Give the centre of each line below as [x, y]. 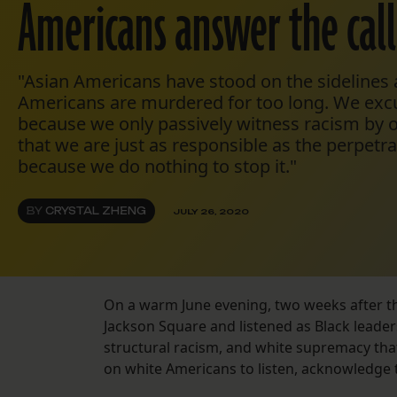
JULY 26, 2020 [211, 211]
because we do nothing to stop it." [157, 167]
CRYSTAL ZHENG [96, 211]
